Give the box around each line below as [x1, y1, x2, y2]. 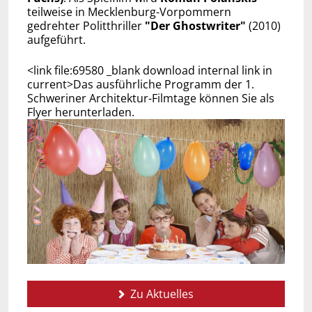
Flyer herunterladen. [26, 104, 134, 120]
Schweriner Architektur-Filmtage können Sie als [26, 90, 274, 106]
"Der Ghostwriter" [144, 17, 246, 33]
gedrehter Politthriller [26, 17, 145, 33]
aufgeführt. [26, 31, 86, 47]
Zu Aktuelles [127, 286, 194, 302]
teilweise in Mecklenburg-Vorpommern [26, 3, 231, 19]
